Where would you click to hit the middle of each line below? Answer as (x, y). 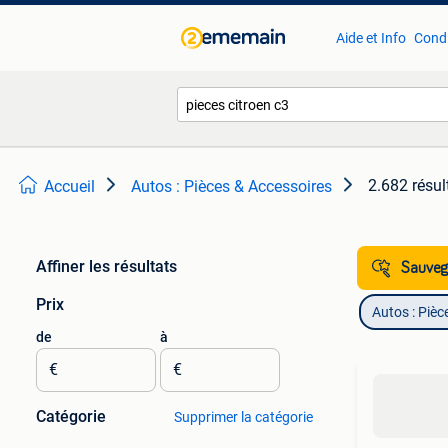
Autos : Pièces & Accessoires (231, 186)
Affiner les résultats (106, 266)
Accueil (69, 186)
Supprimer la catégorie (243, 417)
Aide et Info (370, 38)
